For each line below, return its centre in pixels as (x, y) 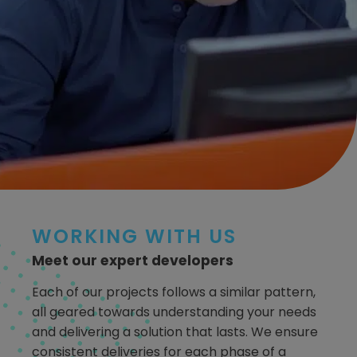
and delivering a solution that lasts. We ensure (175, 331)
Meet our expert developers (133, 261)
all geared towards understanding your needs (174, 312)
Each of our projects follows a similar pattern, (174, 292)
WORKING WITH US (134, 237)
